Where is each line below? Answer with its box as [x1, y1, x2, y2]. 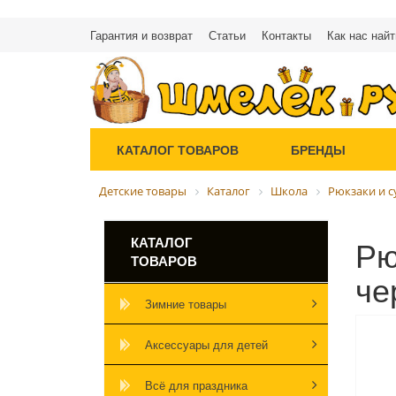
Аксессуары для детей [145, 335, 268, 353]
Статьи [209, 27, 246, 43]
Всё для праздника [145, 376, 247, 393]
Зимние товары [145, 294, 226, 312]
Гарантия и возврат [90, 27, 193, 43]
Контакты [262, 27, 311, 43]
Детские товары [99, 182, 187, 199]
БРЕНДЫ [290, 140, 346, 158]
